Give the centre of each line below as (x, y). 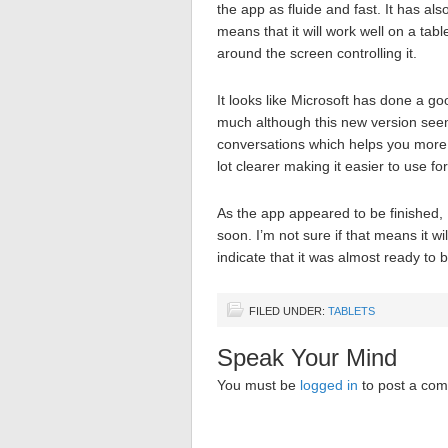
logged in (329, 384)
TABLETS (351, 310)
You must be (258, 384)
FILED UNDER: (288, 310)
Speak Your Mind (307, 357)
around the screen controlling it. (317, 52)
